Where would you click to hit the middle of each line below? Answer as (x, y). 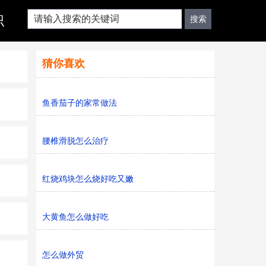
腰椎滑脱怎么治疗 (75, 141)
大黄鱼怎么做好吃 (75, 217)
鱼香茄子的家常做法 (80, 103)
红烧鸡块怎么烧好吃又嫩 (88, 179)
